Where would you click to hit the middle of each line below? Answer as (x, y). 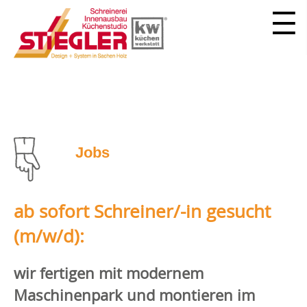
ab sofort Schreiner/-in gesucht (142, 211)
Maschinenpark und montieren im (134, 295)
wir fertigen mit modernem (109, 273)
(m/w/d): (49, 236)
